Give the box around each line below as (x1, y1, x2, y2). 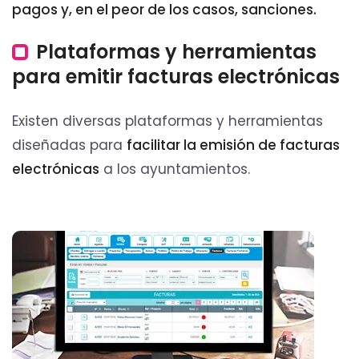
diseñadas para (12, 135, 127, 155)
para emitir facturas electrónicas (12, 63, 340, 90)
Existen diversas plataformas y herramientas (12, 111, 323, 131)
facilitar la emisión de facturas (127, 135, 340, 155)
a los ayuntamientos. (99, 159, 250, 179)
